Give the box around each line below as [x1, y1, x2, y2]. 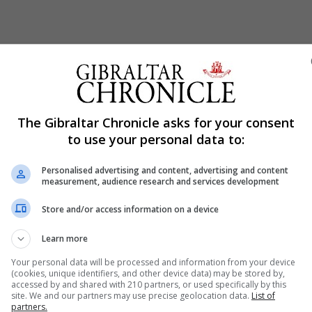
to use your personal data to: [68, 130, 244, 148]
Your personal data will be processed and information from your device [11, 256, 295, 268]
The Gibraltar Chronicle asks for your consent [17, 114, 295, 131]
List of [251, 289, 275, 302]
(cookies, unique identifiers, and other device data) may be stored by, [11, 267, 285, 279]
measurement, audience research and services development [42, 175, 279, 187]
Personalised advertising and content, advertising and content [42, 164, 288, 176]
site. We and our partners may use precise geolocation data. [11, 289, 251, 302]
